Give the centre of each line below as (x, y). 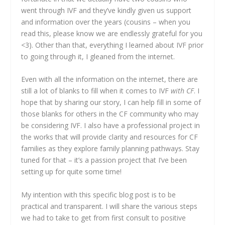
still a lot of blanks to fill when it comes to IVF (96, 91)
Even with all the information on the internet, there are (110, 79)
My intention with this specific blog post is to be (99, 194)
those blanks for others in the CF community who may (110, 114)
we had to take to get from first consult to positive (104, 217)
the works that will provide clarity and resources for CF (110, 137)
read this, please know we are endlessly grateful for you (112, 33)
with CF (183, 91)
